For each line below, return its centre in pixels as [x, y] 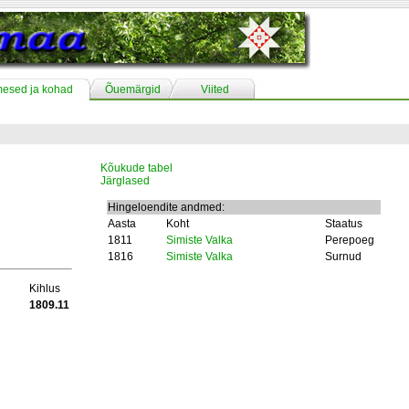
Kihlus [45, 288]
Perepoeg [350, 240]
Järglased [125, 181]
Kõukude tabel [136, 168]
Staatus [344, 224]
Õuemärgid [132, 89]
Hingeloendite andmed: [166, 207]
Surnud [343, 257]
